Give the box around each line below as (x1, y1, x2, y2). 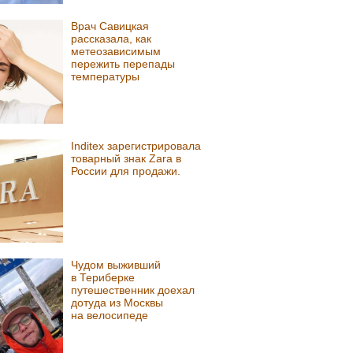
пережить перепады (71, 58, 176, 71)
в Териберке (71, 271, 136, 284)
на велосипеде (71, 309, 149, 322)
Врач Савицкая (71, 20, 150, 33)
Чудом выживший (71, 258, 162, 272)
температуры (71, 70, 140, 84)
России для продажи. (71, 164, 181, 177)
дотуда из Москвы (71, 296, 164, 310)
